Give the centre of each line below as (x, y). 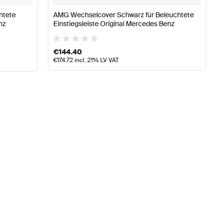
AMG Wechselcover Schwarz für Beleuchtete (123, 15)
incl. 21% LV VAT (96, 60)
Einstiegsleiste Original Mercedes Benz (114, 23)
